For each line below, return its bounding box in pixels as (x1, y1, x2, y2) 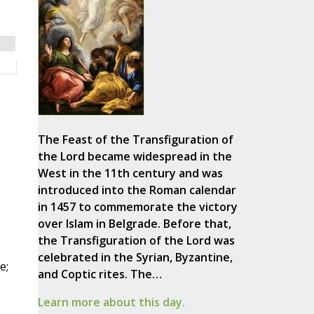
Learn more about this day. (37, 294, 185, 310)
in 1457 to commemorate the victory (37, 199, 238, 215)
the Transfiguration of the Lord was (37, 233, 235, 249)
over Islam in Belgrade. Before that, (37, 216, 231, 232)
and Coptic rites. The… (37, 266, 162, 282)
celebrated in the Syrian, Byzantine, (37, 250, 233, 266)
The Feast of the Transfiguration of (37, 132, 233, 148)
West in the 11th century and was (37, 165, 223, 182)
